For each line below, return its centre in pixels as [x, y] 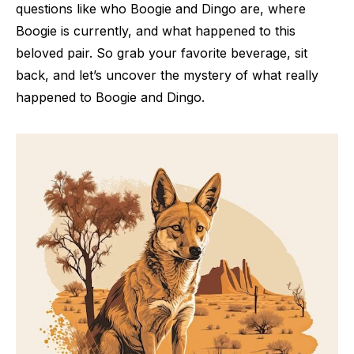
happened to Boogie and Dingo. [110, 97]
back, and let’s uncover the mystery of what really [167, 75]
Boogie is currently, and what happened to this [156, 31]
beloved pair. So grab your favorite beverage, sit [162, 53]
